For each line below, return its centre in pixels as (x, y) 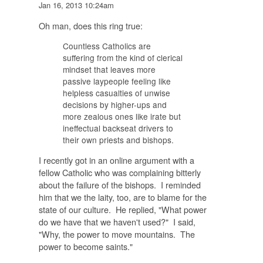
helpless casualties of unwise (116, 92)
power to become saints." (85, 247)
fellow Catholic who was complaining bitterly (119, 173)
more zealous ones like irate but (122, 116)
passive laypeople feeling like (117, 81)
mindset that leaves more (109, 69)
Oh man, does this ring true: (90, 25)
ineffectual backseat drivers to (118, 128)
